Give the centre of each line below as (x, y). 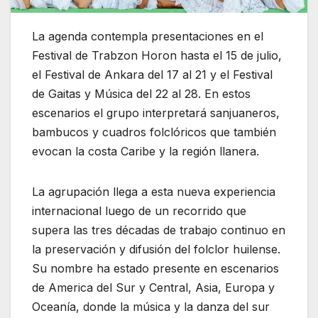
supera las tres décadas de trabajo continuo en (159, 230)
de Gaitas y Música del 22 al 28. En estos (141, 94)
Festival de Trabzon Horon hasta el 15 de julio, (157, 56)
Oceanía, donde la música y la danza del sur (151, 307)
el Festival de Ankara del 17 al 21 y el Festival (152, 75)
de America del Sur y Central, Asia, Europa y (153, 288)
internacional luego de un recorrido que (139, 211)
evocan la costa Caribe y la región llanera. (146, 152)
